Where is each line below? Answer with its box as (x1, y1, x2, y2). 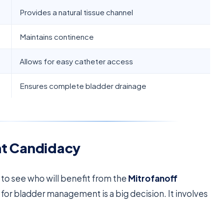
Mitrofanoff (128, 172, 178, 184)
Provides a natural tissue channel (20, 7, 134, 17)
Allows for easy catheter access (20, 56, 134, 66)
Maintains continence (20, 32, 94, 42)
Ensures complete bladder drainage (20, 81, 147, 91)
